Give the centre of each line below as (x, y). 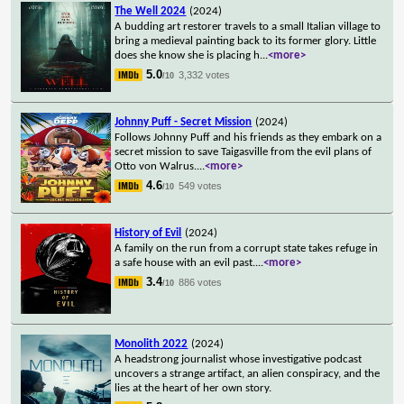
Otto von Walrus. (156, 166)
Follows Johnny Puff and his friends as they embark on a (248, 137)
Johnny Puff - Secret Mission (184, 122)
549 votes (201, 185)
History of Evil (148, 233)
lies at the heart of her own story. (193, 388)
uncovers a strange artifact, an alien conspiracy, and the (248, 373)
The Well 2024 (151, 11)
